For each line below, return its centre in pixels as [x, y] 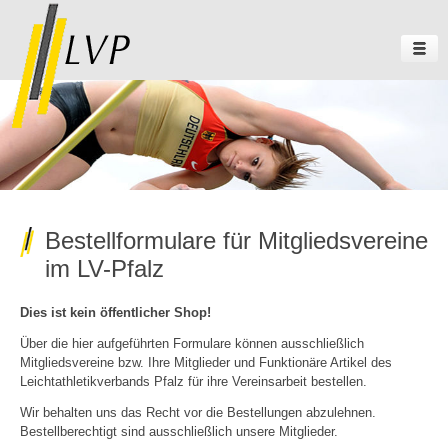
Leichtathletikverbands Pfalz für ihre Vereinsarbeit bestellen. [193, 381]
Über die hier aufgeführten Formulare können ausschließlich [191, 343]
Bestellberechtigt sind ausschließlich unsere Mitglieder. [178, 431]
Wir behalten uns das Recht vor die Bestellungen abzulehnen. [197, 412]
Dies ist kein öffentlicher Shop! [115, 312]
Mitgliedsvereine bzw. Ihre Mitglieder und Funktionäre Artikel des [205, 362]
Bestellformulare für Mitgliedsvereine [236, 240]
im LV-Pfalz [104, 268]
